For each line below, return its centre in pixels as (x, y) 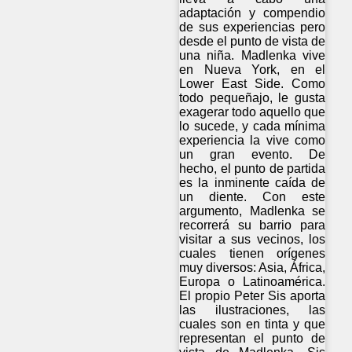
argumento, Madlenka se (253, 211)
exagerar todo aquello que (253, 112)
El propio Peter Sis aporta (253, 295)
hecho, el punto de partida (253, 168)
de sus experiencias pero (253, 27)
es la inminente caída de (253, 182)
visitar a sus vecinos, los (253, 239)
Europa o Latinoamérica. (253, 281)
